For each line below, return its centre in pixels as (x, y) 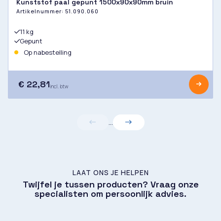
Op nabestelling (47, 52)
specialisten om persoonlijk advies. (110, 193)
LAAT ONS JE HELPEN (110, 172)
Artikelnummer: (41, 11)
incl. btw (59, 86)
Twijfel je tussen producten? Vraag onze (110, 184)
